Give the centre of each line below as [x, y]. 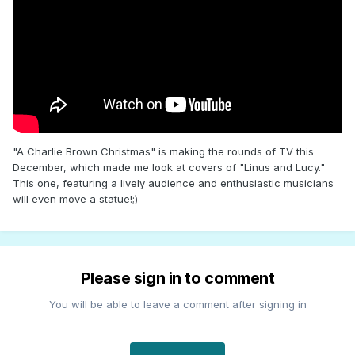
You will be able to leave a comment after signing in [177, 305]
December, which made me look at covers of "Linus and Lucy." [169, 168]
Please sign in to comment [177, 279]
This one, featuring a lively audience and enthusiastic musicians [173, 183]
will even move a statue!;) [75, 199]
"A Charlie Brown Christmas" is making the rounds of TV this [163, 152]
